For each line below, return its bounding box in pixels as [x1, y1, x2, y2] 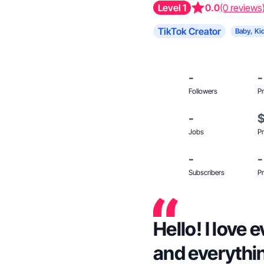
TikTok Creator [158, 25, 221, 37]
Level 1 [158, 2, 186, 14]
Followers [189, 87, 217, 95]
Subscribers [189, 168, 225, 177]
